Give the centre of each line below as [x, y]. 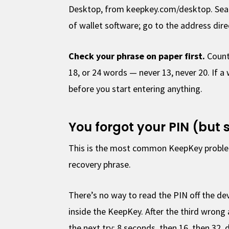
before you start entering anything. [136, 88]
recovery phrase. [100, 164]
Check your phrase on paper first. [137, 56]
